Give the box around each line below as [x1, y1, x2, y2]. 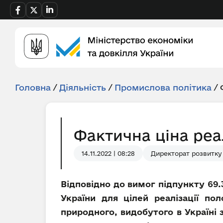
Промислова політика [114, 83, 212, 92]
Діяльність [59, 83, 106, 92]
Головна [15, 83, 51, 92]
